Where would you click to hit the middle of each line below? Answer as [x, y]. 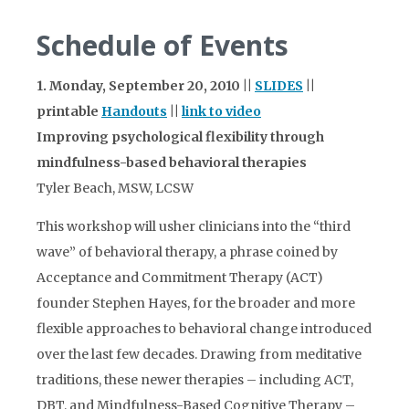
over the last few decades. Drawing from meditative [199, 354]
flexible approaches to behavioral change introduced [204, 329]
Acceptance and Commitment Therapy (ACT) [180, 278]
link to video [221, 111]
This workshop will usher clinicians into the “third [194, 226]
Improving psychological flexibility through [180, 137]
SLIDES [279, 86]
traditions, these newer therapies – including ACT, [195, 380]
